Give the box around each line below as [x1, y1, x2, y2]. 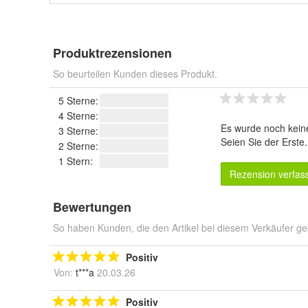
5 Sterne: [58, 93, 98, 108]
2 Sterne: [58, 139, 98, 153]
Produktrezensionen [53, 44, 172, 63]
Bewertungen [53, 198, 131, 217]
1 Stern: [58, 154, 93, 168]
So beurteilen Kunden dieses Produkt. [53, 67, 217, 81]
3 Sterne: [58, 124, 98, 138]
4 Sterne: [58, 109, 98, 123]
